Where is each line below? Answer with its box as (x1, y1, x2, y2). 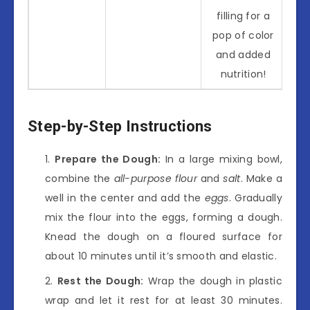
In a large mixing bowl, (161, 152, 283, 166)
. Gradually (228, 190, 282, 205)
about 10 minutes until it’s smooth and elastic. (45, 248, 277, 263)
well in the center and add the (45, 190, 205, 205)
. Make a (240, 171, 282, 185)
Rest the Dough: (57, 273, 144, 288)
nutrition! (220, 66, 266, 81)
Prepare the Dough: (55, 152, 161, 166)
